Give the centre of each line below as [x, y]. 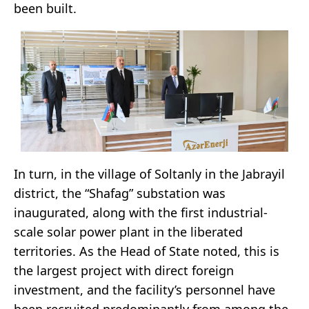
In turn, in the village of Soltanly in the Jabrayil [149, 174]
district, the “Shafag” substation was [120, 193]
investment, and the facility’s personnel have [144, 290]
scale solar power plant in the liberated [128, 232]
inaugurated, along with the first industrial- [141, 213]
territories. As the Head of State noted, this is [147, 251]
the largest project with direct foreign [124, 271]
